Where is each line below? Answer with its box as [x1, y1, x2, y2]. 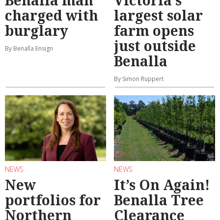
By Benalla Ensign [5, 44, 53, 53]
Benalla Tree [114, 190, 204, 209]
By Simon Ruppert [114, 75, 164, 83]
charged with [5, 6, 98, 25]
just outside [114, 36, 196, 55]
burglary [5, 21, 68, 40]
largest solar [114, 6, 203, 25]
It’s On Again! [114, 175, 210, 194]
